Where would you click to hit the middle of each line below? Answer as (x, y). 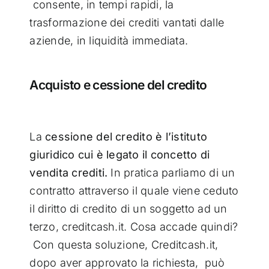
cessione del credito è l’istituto (126, 136)
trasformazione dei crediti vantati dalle (127, 22)
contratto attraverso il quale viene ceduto (134, 190)
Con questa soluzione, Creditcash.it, (124, 244)
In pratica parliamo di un (171, 172)
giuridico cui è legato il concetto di (120, 154)
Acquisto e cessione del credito (118, 85)
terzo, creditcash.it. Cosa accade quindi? (134, 226)
